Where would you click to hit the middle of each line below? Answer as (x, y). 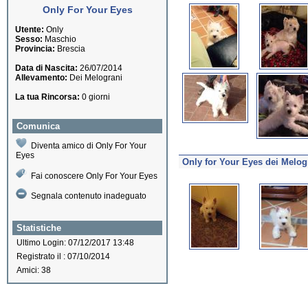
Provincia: (35, 49)
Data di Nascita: (46, 68)
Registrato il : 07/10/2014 (63, 257)
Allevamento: (41, 78)
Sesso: (29, 39)
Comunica (38, 126)
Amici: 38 (34, 271)
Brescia (70, 49)
